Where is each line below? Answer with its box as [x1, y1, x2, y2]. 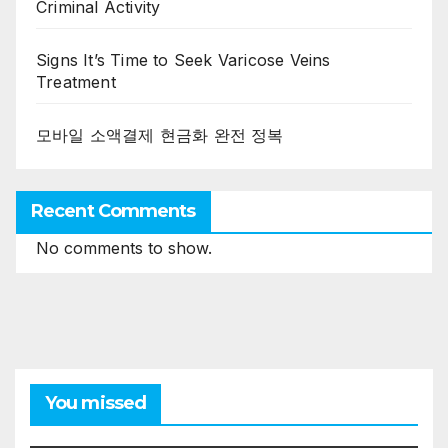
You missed [45, 391, 146, 414]
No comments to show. [36, 237, 212, 258]
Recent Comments [31, 199, 196, 222]
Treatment [36, 71, 116, 92]
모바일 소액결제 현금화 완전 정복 [36, 124, 284, 145]
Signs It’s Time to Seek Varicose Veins [36, 49, 331, 70]
